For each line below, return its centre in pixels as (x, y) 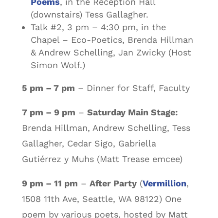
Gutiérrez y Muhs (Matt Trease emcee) (102, 159)
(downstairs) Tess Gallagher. (89, 14)
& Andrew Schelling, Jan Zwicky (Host (111, 52)
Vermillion (164, 183)
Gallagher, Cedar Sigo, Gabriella (89, 143)
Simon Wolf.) (58, 65)
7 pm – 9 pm (48, 112)
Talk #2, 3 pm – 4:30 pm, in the (98, 27)
